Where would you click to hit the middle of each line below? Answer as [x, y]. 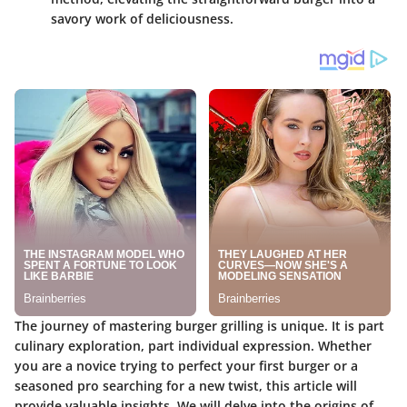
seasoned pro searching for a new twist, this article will [186, 386]
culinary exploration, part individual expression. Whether [193, 346]
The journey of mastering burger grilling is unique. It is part [199, 326]
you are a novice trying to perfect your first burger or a [186, 366]
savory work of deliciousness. [142, 19]
